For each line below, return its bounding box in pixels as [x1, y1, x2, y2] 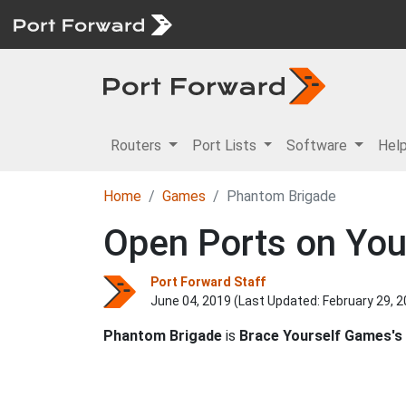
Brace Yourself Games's [239, 327, 402, 344]
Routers [111, 137, 165, 154]
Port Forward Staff [150, 275, 266, 289]
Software [286, 137, 352, 154]
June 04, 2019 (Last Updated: [150, 294, 323, 308]
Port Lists [191, 137, 260, 154]
